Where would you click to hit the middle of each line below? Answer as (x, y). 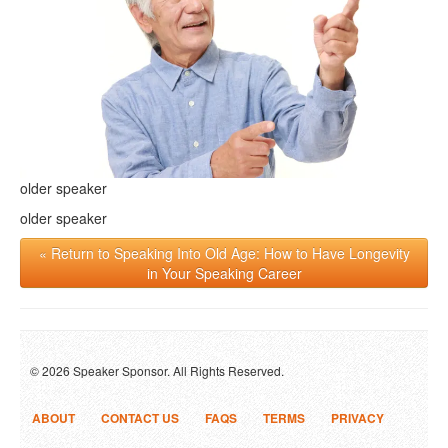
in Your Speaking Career (224, 272)
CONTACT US (140, 417)
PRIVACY (357, 417)
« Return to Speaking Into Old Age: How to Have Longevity (224, 252)
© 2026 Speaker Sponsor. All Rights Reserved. (157, 370)
